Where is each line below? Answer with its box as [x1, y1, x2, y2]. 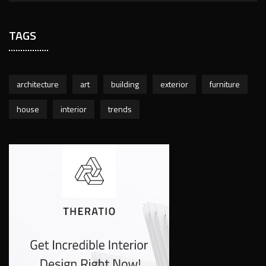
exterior [160, 78, 188, 90]
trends [108, 103, 132, 115]
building [111, 78, 139, 90]
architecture [17, 78, 59, 90]
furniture [210, 78, 240, 90]
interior [61, 103, 87, 115]
